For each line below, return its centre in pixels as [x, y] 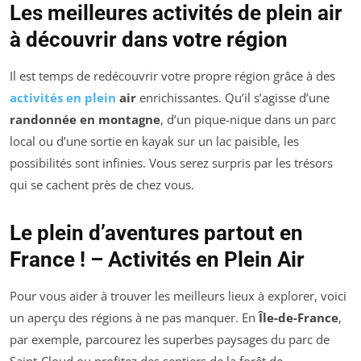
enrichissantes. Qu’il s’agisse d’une [233, 98]
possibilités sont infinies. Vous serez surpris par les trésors [171, 163]
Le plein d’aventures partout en [156, 233]
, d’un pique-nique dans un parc [248, 120]
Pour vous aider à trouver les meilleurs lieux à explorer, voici [178, 296]
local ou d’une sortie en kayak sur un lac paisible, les [154, 141]
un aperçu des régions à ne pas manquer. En [134, 318]
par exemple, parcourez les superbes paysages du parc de [170, 340]
